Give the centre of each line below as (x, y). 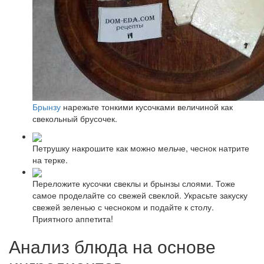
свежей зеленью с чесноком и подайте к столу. (123, 207)
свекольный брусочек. (75, 118)
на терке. (50, 159)
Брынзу (47, 106)
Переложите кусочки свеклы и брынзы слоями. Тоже (134, 184)
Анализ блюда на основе (112, 246)
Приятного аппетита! (73, 219)
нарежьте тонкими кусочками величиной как (147, 106)
